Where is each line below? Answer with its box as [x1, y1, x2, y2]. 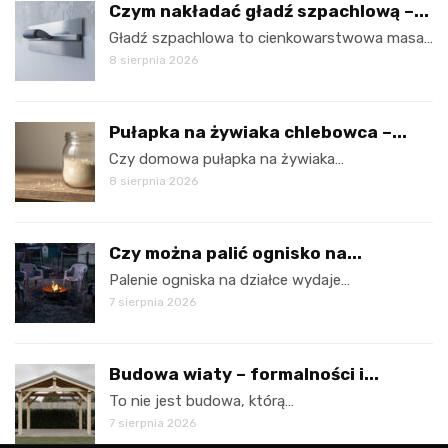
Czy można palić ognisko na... [109, 243, 362, 264]
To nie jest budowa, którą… [109, 392, 294, 411]
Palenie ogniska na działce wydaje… [109, 271, 350, 290]
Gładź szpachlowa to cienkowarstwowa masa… [109, 29, 433, 48]
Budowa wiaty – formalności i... [109, 364, 379, 385]
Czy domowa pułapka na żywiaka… [109, 150, 344, 169]
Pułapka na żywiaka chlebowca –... [109, 122, 407, 143]
